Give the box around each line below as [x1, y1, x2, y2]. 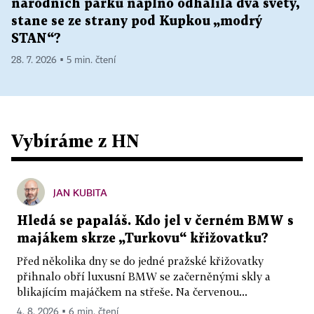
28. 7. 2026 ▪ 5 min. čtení [11, 55, 116, 65]
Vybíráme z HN [11, 130, 139, 151]
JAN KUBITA [53, 186, 107, 198]
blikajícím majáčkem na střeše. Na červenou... [17, 285, 247, 298]
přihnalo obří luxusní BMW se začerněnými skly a [17, 270, 271, 282]
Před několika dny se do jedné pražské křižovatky [17, 254, 264, 267]
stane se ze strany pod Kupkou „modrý [11, 15, 262, 27]
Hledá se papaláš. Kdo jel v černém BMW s [17, 215, 294, 227]
